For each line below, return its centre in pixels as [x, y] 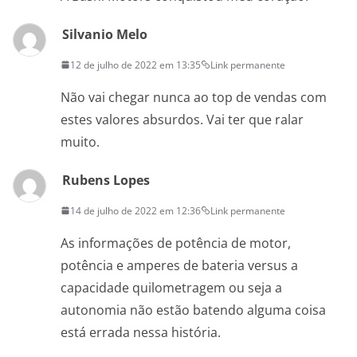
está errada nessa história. [141, 332]
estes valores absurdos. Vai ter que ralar [182, 119]
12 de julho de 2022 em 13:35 [135, 65]
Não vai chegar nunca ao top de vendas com [194, 97]
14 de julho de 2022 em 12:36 [135, 210]
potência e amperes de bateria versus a [179, 265]
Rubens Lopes [106, 180]
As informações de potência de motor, [176, 243]
